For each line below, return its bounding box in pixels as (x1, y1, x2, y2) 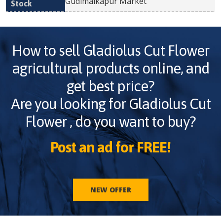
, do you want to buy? (67, 113, 196, 130)
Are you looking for (10, 95, 129, 112)
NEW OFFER (90, 185, 131, 194)
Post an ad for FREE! (50, 139, 171, 155)
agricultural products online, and (12, 60, 209, 76)
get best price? (67, 77, 154, 94)
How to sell (12, 42, 83, 59)
